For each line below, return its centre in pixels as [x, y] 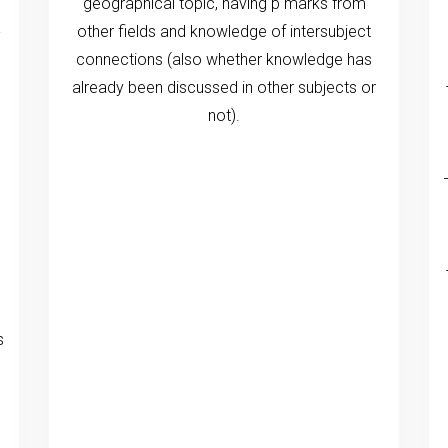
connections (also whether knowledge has [224, 59]
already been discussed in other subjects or [224, 87]
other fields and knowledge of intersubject [224, 31]
